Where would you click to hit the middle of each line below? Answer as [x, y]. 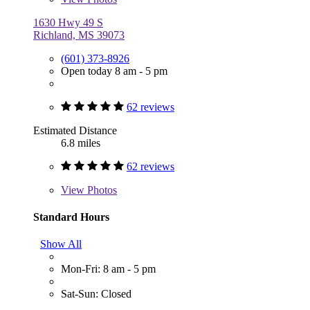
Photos [101, 190]
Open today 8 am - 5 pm [114, 71]
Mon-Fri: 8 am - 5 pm [108, 269]
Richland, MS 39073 [79, 35]
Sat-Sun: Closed [96, 294]
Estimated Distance [75, 130]
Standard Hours [71, 217]
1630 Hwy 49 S [68, 22]
